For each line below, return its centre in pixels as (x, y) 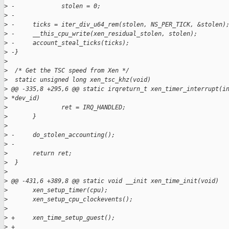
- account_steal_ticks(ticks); (68, 43)
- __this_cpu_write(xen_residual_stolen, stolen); (102, 34)
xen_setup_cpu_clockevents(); (70, 200)
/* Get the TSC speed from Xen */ (68, 71)
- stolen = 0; (54, 6)
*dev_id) (24, 98)
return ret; (40, 154)
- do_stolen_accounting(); (61, 135)
